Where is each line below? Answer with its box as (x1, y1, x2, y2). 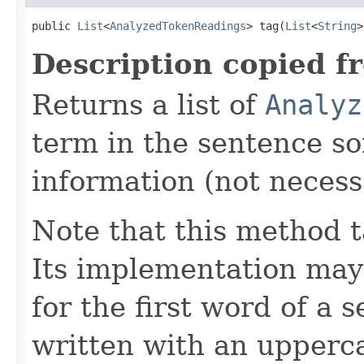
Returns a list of (32, 88, 265, 121)
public (32, 19, 77, 32)
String (318, 19, 357, 32)
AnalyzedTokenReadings (110, 19, 246, 32)
